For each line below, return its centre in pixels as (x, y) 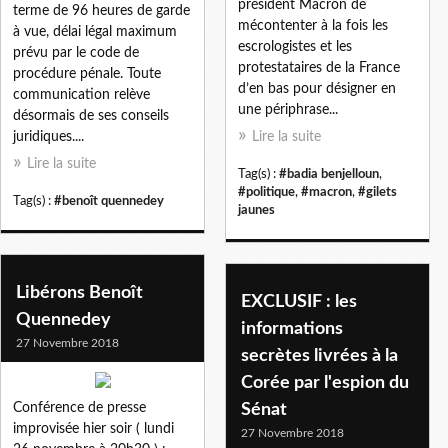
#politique (266, 191)
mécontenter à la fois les (313, 25)
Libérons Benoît (79, 292)
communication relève (81, 94)
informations (292, 328)
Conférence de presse (79, 407)
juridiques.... (48, 136)
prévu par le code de (76, 52)
